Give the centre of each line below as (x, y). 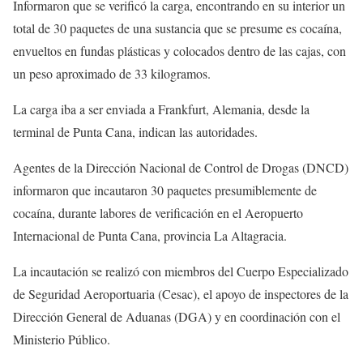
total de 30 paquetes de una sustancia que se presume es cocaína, (177, 28)
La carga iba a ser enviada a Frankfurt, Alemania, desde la (161, 109)
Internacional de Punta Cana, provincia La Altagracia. (150, 236)
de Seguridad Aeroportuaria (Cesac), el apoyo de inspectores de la (181, 294)
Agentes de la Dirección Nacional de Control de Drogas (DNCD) (181, 168)
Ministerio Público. (62, 340)
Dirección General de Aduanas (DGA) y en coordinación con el (177, 317)
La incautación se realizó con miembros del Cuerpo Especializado (181, 271)
